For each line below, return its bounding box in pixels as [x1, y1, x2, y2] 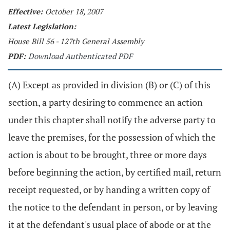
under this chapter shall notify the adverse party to [8, 113, 216, 126]
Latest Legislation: [8, 21, 76, 31]
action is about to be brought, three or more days [8, 148, 207, 161]
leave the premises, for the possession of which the [8, 131, 216, 143]
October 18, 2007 [45, 6, 103, 16]
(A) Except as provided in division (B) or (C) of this [8, 79, 210, 91]
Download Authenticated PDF [28, 51, 132, 61]
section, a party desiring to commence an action [8, 96, 203, 108]
